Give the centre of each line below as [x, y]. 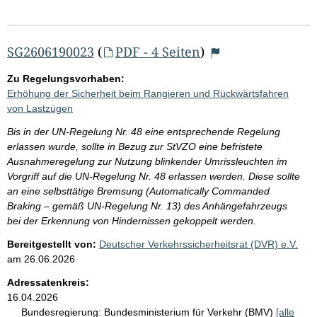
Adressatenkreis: [48, 282]
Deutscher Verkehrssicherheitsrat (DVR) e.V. [198, 244]
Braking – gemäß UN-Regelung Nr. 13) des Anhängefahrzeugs [147, 206]
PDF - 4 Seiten [157, 51]
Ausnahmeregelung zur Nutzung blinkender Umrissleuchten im [147, 161]
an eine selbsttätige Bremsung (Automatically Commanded [138, 191]
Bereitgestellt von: [52, 244]
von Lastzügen [40, 108]
